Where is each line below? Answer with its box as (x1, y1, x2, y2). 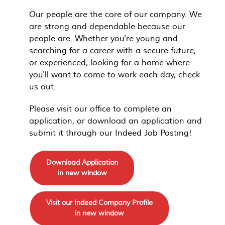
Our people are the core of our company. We (29, 9, 202, 20)
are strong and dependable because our (29, 21, 185, 32)
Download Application (46, 157, 118, 167)
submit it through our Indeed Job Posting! (29, 128, 192, 139)
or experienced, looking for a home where (29, 57, 190, 68)
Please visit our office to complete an (29, 104, 172, 115)
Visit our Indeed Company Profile (46, 198, 153, 208)
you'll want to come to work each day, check (29, 69, 200, 80)
